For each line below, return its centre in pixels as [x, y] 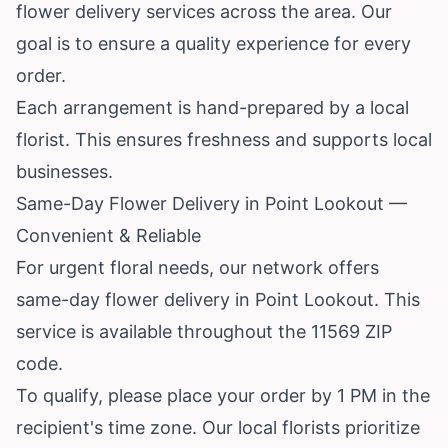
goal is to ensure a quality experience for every [213, 43]
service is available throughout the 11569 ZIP [204, 331]
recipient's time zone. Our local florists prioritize [218, 427]
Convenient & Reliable [108, 235]
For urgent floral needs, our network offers [197, 267]
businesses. [64, 171]
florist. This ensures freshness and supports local [224, 139]
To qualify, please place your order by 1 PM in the [223, 395]
